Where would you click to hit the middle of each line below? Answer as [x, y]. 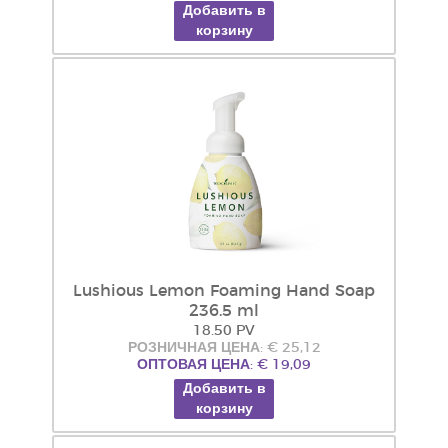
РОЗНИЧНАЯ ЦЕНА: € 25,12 [224, 348]
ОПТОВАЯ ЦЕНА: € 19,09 [224, 365]
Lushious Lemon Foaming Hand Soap [224, 291]
